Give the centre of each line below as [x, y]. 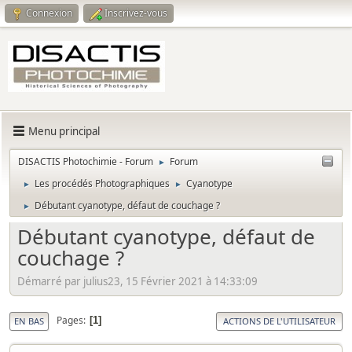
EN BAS [29, 321]
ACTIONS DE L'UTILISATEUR [279, 321]
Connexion [49, 13]
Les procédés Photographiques [102, 183]
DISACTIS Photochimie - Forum [86, 161]
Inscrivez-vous [136, 13]
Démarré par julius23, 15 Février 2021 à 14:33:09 [137, 281]
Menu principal [64, 131]
